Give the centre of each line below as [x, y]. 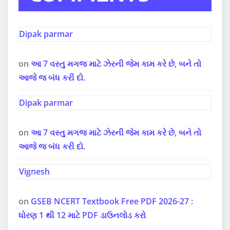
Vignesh [34, 171]
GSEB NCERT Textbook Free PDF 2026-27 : [112, 201]
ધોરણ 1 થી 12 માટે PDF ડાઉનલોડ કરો [82, 215]
